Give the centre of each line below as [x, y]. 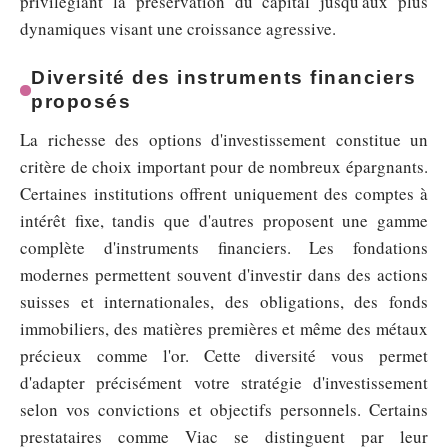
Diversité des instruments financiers [224, 78]
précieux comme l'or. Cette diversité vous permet [224, 356]
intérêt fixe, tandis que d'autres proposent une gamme [224, 221]
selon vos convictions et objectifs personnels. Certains [224, 410]
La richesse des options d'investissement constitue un [224, 140]
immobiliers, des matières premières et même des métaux [224, 329]
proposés [81, 102]
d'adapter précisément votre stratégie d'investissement [224, 383]
